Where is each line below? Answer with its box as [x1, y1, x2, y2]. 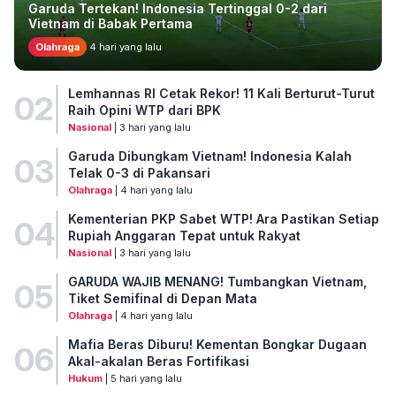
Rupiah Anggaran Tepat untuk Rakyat [67, 227, 301, 243]
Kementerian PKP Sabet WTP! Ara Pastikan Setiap [67, 210, 379, 226]
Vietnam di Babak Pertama [28, 15, 193, 31]
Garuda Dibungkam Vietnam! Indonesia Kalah [67, 148, 352, 164]
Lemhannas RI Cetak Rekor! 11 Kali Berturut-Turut [67, 85, 375, 101]
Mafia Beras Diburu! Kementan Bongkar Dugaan [67, 336, 367, 352]
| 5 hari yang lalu [102, 371, 182, 385]
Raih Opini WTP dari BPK [67, 102, 221, 118]
